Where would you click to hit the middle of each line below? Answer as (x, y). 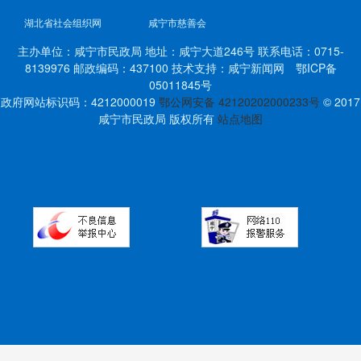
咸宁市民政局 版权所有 (158, 118)
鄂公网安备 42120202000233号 (239, 102)
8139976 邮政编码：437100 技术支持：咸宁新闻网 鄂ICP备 (180, 68)
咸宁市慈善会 (177, 22)
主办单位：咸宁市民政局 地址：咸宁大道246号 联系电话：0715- (180, 51)
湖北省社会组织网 (63, 22)
